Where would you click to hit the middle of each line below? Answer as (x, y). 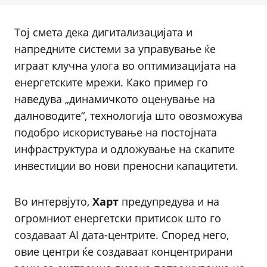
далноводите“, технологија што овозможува (128, 116)
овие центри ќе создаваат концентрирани (123, 252)
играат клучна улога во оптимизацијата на (125, 66)
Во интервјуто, (53, 201)
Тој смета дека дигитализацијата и (103, 32)
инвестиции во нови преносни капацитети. (126, 166)
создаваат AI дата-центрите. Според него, (122, 235)
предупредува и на (170, 201)
